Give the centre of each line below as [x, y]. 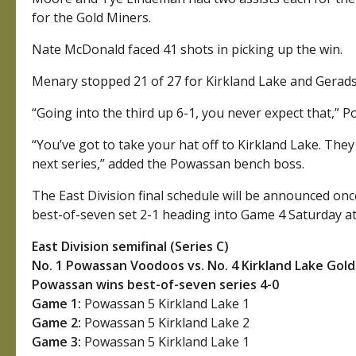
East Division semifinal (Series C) [131, 247]
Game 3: [57, 342]
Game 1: [57, 304]
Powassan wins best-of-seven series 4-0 [156, 285]
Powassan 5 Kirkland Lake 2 [166, 323]
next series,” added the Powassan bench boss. [168, 164]
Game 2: [57, 323]
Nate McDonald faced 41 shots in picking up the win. [188, 50]
